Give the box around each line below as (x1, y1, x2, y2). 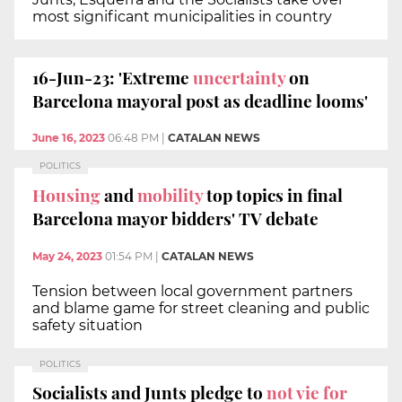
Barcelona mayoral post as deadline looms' (32, 88, 368, 112)
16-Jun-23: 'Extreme (32, 65, 193, 89)
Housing (32, 182, 104, 206)
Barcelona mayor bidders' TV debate (32, 205, 319, 230)
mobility (137, 182, 206, 206)
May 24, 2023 (32, 249, 102, 263)
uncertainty (193, 65, 289, 89)
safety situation (32, 316, 143, 334)
